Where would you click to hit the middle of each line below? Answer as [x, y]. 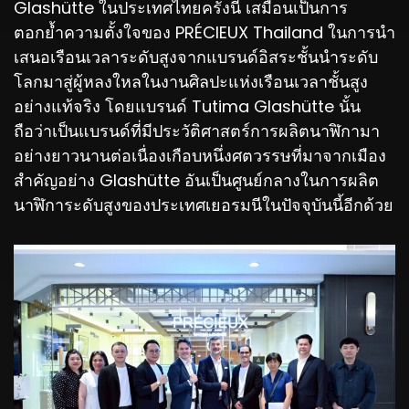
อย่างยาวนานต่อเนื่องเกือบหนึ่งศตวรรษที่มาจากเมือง [200, 156]
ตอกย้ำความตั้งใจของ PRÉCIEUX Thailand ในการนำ [204, 33]
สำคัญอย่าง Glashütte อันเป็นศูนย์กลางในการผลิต [196, 181]
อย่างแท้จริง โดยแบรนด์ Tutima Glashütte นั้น [187, 107]
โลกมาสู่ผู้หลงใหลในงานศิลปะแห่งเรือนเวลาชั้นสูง [191, 82]
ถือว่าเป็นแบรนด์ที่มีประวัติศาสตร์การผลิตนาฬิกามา [197, 131]
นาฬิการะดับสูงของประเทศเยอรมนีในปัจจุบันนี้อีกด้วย [204, 205]
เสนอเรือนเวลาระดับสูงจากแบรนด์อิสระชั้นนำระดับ [196, 58]
